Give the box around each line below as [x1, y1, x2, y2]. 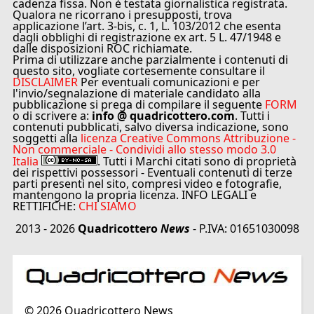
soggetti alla [13, 130, 81, 146]
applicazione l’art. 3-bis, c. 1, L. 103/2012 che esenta [13, 18, 282, 34]
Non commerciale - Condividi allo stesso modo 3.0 [13, 142, 277, 158]
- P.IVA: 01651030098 [189, 221, 299, 237]
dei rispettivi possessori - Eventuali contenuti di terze [13, 165, 293, 181]
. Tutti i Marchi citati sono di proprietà [97, 153, 297, 170]
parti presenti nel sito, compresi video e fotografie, [13, 176, 282, 192]
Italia [13, 153, 39, 170]
